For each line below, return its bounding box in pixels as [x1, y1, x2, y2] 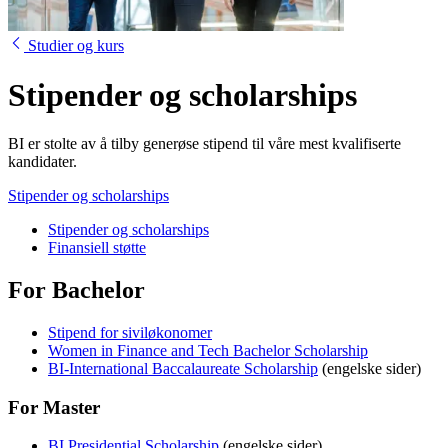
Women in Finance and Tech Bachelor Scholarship [48, 342, 368, 359]
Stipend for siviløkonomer [48, 324, 212, 341]
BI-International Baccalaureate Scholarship [48, 360, 318, 377]
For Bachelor [8, 277, 145, 304]
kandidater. [8, 153, 77, 171]
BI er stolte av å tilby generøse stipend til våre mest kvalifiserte [8, 135, 401, 153]
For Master [8, 396, 100, 418]
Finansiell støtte [48, 239, 146, 257]
